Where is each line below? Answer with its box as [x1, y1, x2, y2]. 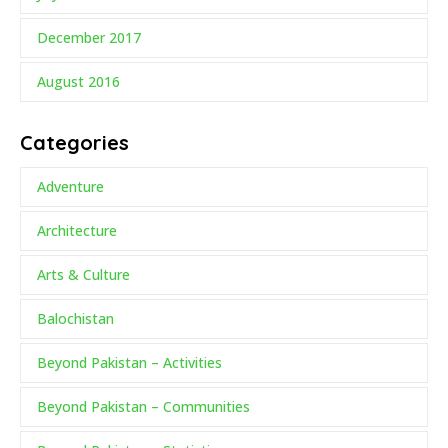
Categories [20, 130, 129, 156]
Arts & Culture [37, 265, 130, 285]
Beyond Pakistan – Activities [37, 353, 222, 373]
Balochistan [37, 309, 114, 329]
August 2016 [37, 72, 120, 92]
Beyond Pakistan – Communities [37, 397, 250, 417]
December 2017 [37, 28, 141, 48]
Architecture [37, 221, 117, 241]
